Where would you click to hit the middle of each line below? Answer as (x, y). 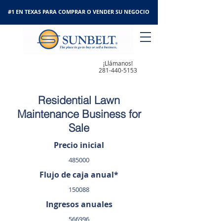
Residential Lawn (79, 100)
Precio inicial (79, 145)
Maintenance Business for (79, 114)
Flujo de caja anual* (79, 175)
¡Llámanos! (118, 63)
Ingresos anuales (79, 204)
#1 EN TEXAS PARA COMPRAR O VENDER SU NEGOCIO (79, 12)
